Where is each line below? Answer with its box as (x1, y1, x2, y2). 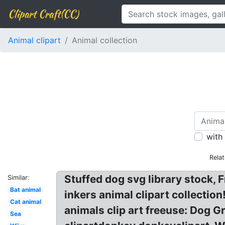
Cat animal (10, 198, 41, 205)
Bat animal (10, 186, 41, 193)
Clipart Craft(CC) (8, 7, 78, 21)
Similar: (8, 174, 30, 181)
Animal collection (72, 35, 137, 45)
